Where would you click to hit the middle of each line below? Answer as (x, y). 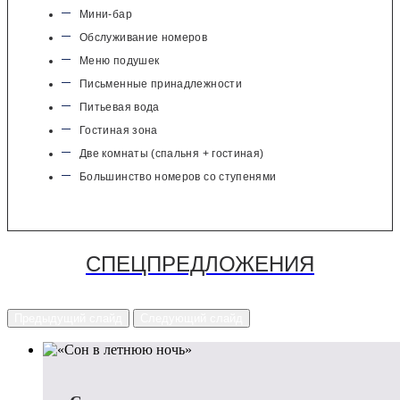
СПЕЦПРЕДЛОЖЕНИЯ (200, 264)
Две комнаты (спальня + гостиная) (172, 154)
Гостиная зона (119, 131)
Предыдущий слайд (68, 319)
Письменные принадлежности (161, 84)
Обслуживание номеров (144, 38)
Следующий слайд (192, 319)
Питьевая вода (120, 108)
